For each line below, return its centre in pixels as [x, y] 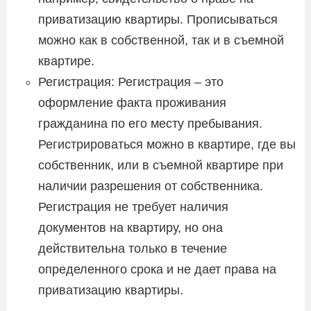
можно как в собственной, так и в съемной [161, 40]
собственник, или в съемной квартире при [161, 165]
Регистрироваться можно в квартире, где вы [167, 144]
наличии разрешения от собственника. [151, 186]
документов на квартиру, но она [131, 227]
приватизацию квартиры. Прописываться [158, 19]
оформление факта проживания [132, 102]
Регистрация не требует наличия [133, 207]
